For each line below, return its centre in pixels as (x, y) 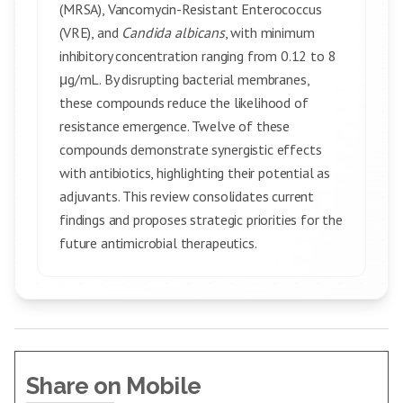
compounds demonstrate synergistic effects (191, 149)
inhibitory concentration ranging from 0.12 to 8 (198, 56)
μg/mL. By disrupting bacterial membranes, (184, 79)
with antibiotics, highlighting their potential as (195, 173)
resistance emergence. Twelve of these (175, 126)
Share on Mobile (114, 386)
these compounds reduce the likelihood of (184, 103)
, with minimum (269, 32)
